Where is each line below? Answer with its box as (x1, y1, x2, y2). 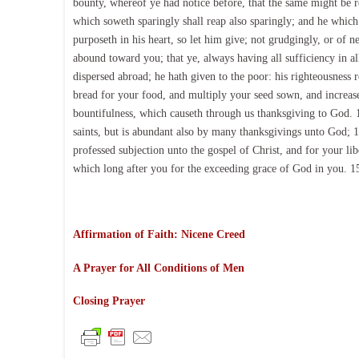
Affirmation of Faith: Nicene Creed (72, 228, 245, 241)
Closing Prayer (72, 295, 145, 308)
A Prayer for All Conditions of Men (72, 261, 244, 274)
